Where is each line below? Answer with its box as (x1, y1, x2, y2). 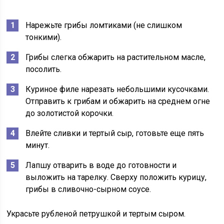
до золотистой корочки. (25, 108, 114, 118)
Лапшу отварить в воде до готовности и (25, 160, 177, 170)
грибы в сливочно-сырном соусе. (25, 184, 151, 194)
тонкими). (25, 32, 62, 42)
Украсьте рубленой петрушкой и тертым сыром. (6, 209, 186, 218)
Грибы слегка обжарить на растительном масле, (25, 52, 206, 62)
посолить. (25, 64, 62, 74)
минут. (25, 140, 50, 150)
